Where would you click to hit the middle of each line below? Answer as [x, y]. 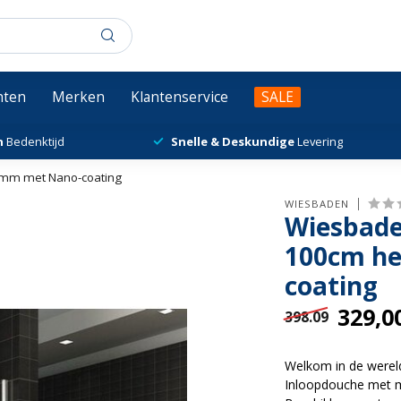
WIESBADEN [317, 204]
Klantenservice [179, 97]
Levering [320, 141]
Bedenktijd [34, 141]
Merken [78, 97]
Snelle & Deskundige [234, 141]
